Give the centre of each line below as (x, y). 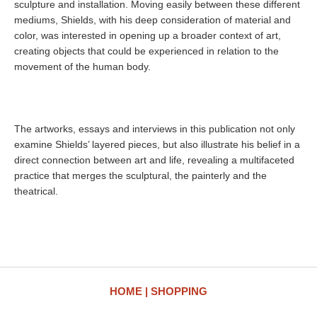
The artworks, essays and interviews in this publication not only (155, 129)
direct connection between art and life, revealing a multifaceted (154, 160)
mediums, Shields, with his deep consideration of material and (152, 20)
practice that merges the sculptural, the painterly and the (140, 175)
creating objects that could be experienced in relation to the (146, 51)
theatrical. (36, 191)
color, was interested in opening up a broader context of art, (148, 35)
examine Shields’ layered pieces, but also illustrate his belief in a (157, 144)
